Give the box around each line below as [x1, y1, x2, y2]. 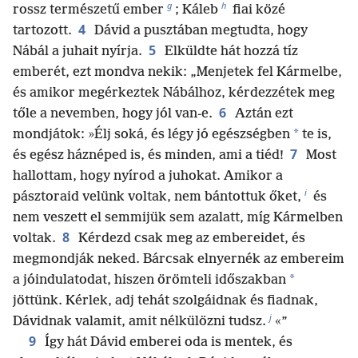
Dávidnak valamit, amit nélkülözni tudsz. [13, 313, 266, 329]
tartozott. [13, 22, 72, 38]
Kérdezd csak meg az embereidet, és [75, 230, 305, 246]
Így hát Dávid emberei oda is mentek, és [42, 334, 292, 350]
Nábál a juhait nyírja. [13, 43, 142, 59]
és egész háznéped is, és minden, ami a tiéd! [13, 147, 284, 163]
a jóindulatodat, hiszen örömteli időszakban [13, 272, 286, 288]
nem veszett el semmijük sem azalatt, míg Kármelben [13, 209, 343, 225]
